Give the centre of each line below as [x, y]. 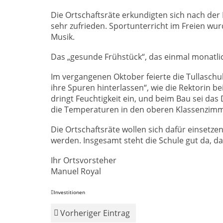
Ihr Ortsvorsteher [84, 161]
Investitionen [69, 192]
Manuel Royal [76, 171]
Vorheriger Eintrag [95, 213]
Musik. [63, 37]
